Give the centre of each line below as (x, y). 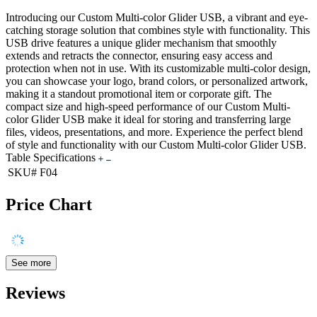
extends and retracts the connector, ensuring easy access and (139, 55)
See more (31, 263)
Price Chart (49, 204)
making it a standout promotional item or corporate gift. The (139, 93)
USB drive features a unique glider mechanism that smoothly (141, 42)
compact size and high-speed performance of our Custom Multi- (148, 106)
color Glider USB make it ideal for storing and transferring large (148, 119)
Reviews (35, 293)
